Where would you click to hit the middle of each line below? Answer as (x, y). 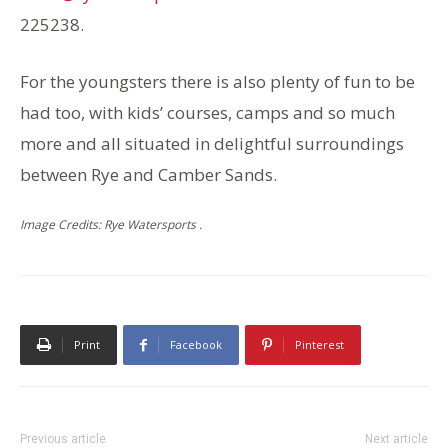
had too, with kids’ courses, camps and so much (207, 113)
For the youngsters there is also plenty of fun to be (217, 82)
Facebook (196, 345)
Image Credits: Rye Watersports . (111, 225)
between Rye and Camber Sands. (148, 175)
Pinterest (319, 345)
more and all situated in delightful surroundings (212, 144)
